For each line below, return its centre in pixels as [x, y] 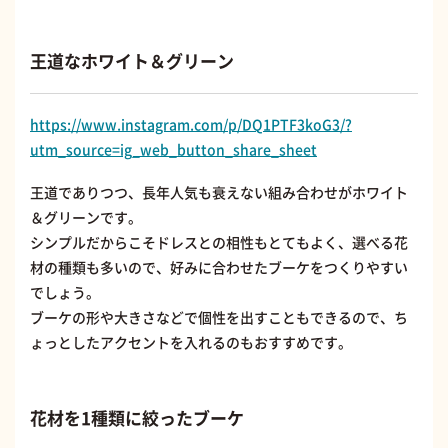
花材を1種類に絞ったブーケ [137, 417]
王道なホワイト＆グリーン [132, 60]
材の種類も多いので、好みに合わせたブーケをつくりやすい [219, 266]
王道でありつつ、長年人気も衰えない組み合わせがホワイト [219, 191]
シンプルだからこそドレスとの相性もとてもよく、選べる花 [219, 241]
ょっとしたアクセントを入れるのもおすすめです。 [191, 341]
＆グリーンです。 [86, 216]
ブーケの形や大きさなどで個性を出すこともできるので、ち [219, 316]
